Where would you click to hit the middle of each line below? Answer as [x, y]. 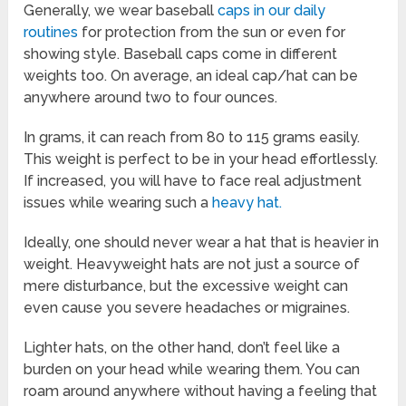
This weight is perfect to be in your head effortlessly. [201, 159]
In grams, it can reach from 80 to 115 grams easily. [192, 137]
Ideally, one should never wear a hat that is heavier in [202, 242]
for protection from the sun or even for [212, 32]
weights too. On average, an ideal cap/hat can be [191, 75]
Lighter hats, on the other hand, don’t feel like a [182, 347]
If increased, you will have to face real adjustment [193, 180]
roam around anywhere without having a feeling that [201, 391]
